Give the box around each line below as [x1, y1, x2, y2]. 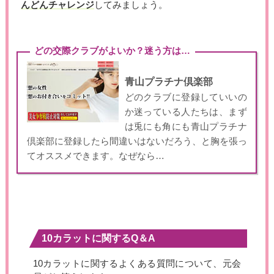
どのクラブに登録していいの [124, 92, 247, 103]
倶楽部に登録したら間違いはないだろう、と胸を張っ [26, 136, 247, 147]
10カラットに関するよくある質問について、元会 [32, 259, 242, 269]
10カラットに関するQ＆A [41, 233, 155, 244]
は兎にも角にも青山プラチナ [124, 122, 247, 132]
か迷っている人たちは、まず [124, 107, 247, 117]
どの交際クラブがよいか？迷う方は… [34, 45, 191, 56]
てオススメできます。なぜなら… [26, 151, 165, 161]
